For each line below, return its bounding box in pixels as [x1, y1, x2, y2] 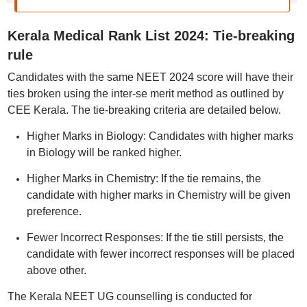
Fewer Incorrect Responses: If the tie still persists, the [26, 232, 284, 243]
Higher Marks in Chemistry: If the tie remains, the [26, 173, 261, 184]
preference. [26, 206, 82, 217]
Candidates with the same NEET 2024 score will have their [7, 71, 293, 83]
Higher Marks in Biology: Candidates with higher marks [26, 130, 293, 142]
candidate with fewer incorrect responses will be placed [26, 248, 295, 260]
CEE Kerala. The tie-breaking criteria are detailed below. [7, 104, 281, 116]
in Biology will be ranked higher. [26, 147, 182, 158]
